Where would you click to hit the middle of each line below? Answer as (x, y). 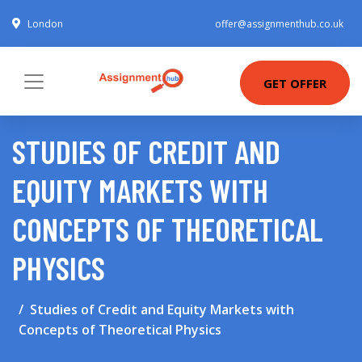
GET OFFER (295, 83)
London (45, 24)
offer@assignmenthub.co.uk (279, 24)
